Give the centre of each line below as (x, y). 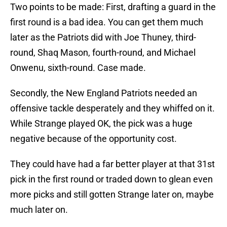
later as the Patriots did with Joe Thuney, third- (103, 37)
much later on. (39, 210)
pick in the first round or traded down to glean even (111, 179)
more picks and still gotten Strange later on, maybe (112, 195)
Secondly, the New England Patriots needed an (104, 93)
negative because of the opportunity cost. (93, 139)
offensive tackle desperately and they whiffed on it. (112, 108)
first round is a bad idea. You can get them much (107, 22)
